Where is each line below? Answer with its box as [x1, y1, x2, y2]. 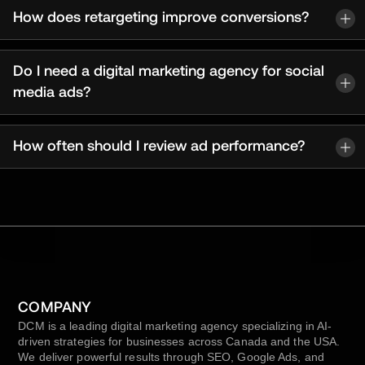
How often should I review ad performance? [13, 139, 305, 154]
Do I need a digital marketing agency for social [13, 64, 324, 79]
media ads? [13, 86, 90, 100]
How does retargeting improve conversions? [13, 11, 309, 25]
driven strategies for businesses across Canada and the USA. [18, 335, 341, 349]
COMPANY [18, 301, 92, 316]
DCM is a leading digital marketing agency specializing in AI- [18, 319, 332, 333]
